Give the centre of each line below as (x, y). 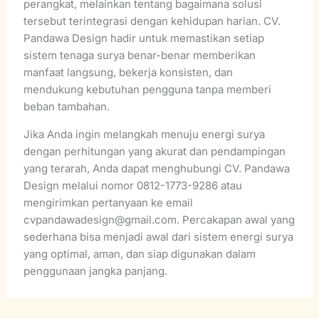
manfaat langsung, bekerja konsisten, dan (129, 72)
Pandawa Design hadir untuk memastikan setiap (144, 38)
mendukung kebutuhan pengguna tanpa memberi (148, 89)
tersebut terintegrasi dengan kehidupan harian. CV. (152, 21)
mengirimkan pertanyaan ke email (109, 202)
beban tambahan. (67, 106)
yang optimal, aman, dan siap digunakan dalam (140, 253)
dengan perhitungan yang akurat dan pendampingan (155, 151)
